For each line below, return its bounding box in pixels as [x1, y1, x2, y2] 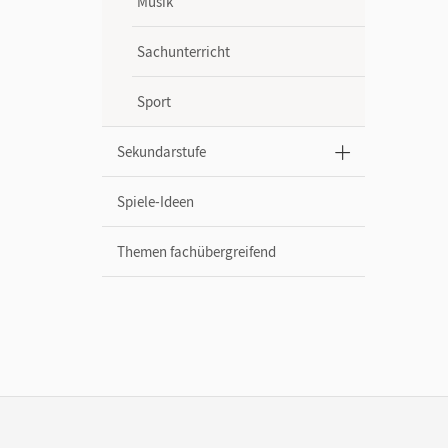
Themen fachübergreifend [117, 242, 276, 261]
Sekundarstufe [117, 142, 206, 161]
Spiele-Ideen [117, 192, 194, 211]
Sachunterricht [137, 42, 230, 61]
